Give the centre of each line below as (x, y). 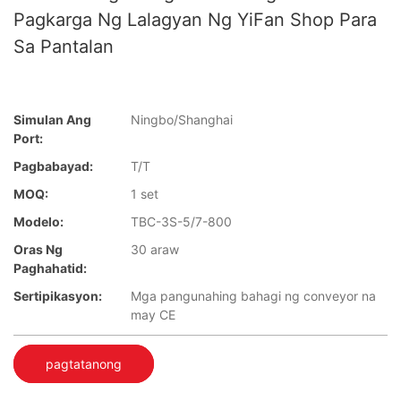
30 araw (155, 250)
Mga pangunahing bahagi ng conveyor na (253, 296)
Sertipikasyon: (58, 296)
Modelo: (38, 222)
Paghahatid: (50, 269)
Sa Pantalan (64, 47)
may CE (153, 315)
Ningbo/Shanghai (182, 120)
